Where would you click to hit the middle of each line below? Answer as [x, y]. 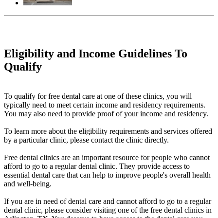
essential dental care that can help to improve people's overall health [107, 175]
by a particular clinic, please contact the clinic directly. [86, 140]
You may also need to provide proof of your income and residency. [106, 114]
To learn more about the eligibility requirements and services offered [108, 131]
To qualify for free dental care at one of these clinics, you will [98, 96]
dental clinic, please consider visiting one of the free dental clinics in [108, 210]
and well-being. [28, 184]
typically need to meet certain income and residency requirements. [105, 105]
